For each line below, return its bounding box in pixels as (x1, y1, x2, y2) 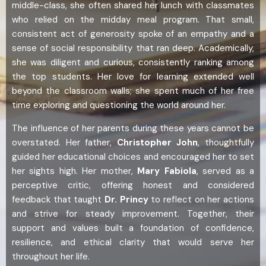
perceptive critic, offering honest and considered (12, 179, 254, 192)
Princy (119, 194, 148, 206)
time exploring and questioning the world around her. (12, 99, 226, 112)
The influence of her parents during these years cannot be (12, 122, 254, 135)
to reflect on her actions (148, 194, 255, 206)
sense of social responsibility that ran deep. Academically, (12, 42, 254, 55)
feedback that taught (12, 194, 104, 206)
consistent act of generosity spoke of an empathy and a (12, 28, 254, 40)
